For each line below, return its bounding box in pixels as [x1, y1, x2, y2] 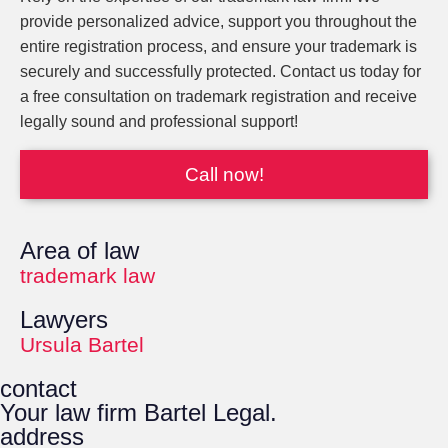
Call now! [184, 164, 264, 185]
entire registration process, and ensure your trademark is [20, 38, 417, 55]
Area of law [20, 237, 139, 264]
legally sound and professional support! [20, 113, 298, 130]
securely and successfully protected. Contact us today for [20, 63, 421, 80]
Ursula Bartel [20, 333, 144, 356]
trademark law [20, 264, 155, 287]
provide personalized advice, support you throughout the [20, 13, 417, 30]
